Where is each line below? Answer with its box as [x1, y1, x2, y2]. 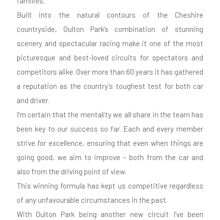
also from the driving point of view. [16, 166, 126, 176]
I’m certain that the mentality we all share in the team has [16, 110, 204, 119]
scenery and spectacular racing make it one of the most [16, 38, 204, 48]
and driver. [16, 95, 49, 105]
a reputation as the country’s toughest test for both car [16, 81, 204, 90]
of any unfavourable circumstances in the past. [16, 195, 167, 204]
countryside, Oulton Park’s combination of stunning [16, 24, 204, 33]
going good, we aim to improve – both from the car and [16, 152, 204, 162]
